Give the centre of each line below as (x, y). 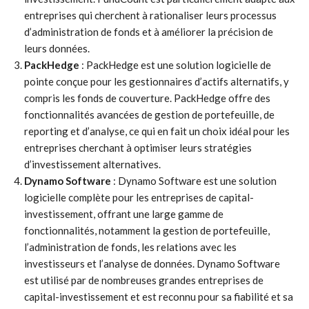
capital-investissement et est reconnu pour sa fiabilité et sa (159, 297)
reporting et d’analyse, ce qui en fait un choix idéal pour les (157, 131)
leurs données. (57, 48)
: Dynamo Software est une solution (194, 181)
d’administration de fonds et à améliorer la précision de (149, 32)
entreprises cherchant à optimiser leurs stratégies (138, 148)
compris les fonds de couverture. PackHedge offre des (147, 98)
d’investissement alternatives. (92, 164)
